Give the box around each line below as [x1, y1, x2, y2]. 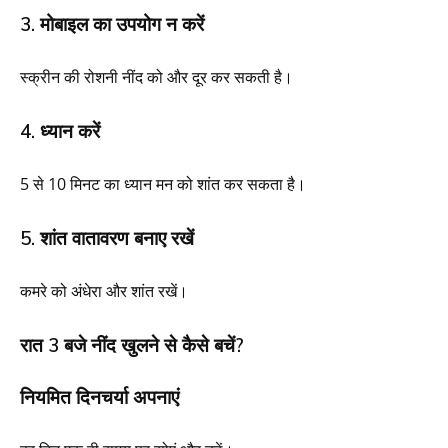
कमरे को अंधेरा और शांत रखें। [20, 279, 188, 302]
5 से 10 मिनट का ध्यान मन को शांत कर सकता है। [20, 172, 306, 195]
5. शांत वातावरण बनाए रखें [20, 225, 194, 250]
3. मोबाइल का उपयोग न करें [20, 11, 204, 36]
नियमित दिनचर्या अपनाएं [20, 384, 179, 409]
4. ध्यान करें [20, 118, 100, 143]
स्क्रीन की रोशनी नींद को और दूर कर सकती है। [20, 65, 293, 88]
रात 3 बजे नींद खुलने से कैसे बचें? [20, 332, 244, 357]
